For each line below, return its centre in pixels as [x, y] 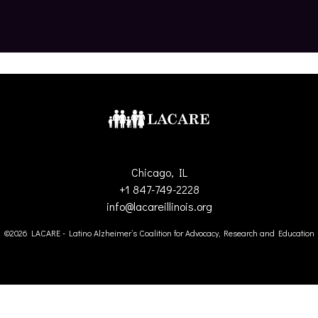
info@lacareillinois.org [159, 207]
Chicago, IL [159, 172]
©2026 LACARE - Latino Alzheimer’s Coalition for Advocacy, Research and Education [159, 233]
